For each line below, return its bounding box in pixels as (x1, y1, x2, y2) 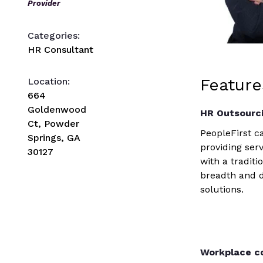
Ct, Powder (28, 117, 79, 129)
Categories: (28, 29, 80, 41)
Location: (28, 75, 70, 87)
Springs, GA (28, 131, 80, 143)
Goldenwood (28, 103, 86, 115)
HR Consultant (28, 43, 93, 55)
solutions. (200, 183, 244, 195)
